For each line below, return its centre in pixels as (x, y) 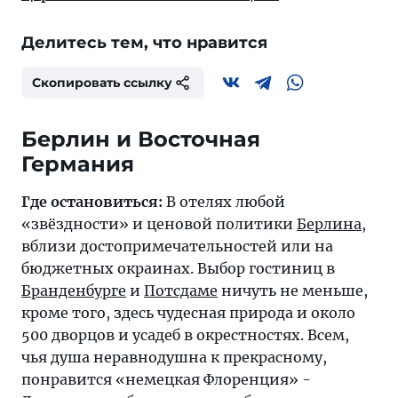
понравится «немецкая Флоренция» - (166, 380)
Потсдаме (181, 291)
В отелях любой (224, 202)
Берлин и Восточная (141, 139)
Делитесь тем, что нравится (144, 43)
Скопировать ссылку (102, 83)
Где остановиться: (92, 202)
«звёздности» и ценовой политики (159, 224)
